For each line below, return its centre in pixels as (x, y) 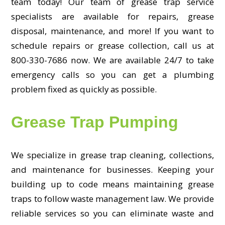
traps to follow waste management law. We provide (113, 198)
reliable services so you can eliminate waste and (113, 213)
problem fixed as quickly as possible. (84, 89)
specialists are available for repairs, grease (113, 16)
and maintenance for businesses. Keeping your (113, 169)
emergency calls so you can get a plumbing (113, 74)
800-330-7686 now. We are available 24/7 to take (113, 60)
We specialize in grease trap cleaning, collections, (113, 155)
